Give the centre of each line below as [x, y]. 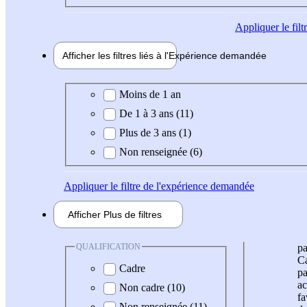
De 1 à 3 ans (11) [156, 113]
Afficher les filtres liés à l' [115, 56]
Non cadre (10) [152, 288]
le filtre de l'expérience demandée [181, 186]
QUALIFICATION [108, 246]
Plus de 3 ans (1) [155, 132]
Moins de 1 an [150, 94]
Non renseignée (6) [161, 151]
